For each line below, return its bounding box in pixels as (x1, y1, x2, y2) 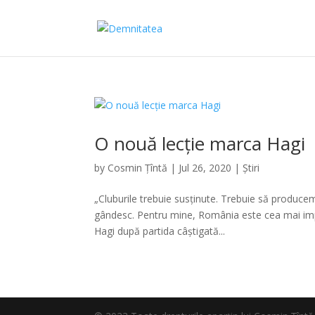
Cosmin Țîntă (108, 161, 168, 174)
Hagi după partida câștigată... (94, 224, 226, 238)
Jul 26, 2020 (179, 161, 232, 174)
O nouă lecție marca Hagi (94, 131, 306, 156)
